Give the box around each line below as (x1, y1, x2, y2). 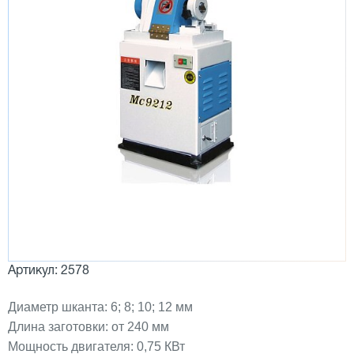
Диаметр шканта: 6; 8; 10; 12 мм (8, 300, 193, 314)
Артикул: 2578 (8, 265, 89, 277)
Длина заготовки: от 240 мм (8, 320, 169, 333)
